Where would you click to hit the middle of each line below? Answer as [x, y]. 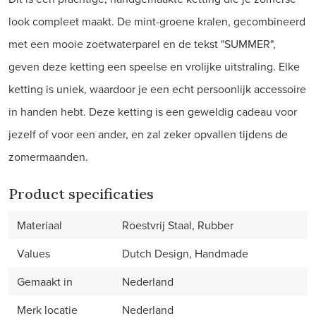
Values [34, 253]
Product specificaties [81, 194]
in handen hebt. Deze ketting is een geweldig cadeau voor [153, 111]
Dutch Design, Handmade [185, 253]
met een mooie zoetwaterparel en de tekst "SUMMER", [142, 44]
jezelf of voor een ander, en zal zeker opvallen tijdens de [148, 134]
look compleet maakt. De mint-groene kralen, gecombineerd [157, 21]
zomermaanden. [48, 157]
